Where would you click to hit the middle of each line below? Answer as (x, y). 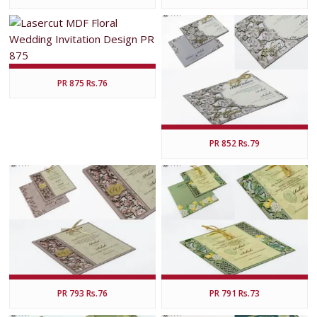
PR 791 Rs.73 (234, 294)
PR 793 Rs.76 (82, 294)
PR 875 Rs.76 (82, 83)
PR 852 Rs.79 (234, 144)
